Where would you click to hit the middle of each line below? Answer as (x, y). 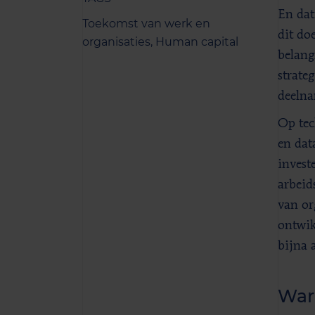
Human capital (197, 42)
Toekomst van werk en (146, 24)
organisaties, (119, 42)
